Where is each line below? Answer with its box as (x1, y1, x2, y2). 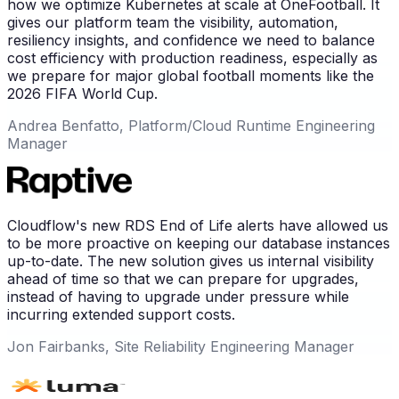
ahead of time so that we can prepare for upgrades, (7, 269, 359, 288)
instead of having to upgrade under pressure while (7, 287, 349, 305)
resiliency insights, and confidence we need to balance (7, 30, 375, 49)
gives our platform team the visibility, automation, (7, 12, 338, 31)
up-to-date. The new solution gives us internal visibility (7, 251, 374, 270)
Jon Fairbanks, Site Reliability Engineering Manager (7, 337, 354, 355)
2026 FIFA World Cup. (7, 84, 158, 102)
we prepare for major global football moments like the (7, 66, 374, 85)
